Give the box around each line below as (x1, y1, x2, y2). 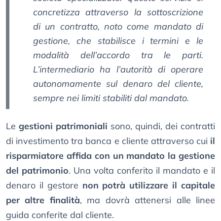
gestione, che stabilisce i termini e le (33, 35, 203, 47)
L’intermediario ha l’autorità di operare (33, 64, 203, 75)
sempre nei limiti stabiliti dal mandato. (33, 92, 189, 104)
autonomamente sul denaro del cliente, (33, 78, 203, 90)
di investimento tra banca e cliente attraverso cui (6, 135, 210, 147)
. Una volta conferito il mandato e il (69, 165, 215, 177)
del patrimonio (6, 165, 69, 177)
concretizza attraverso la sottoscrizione (33, 6, 203, 18)
